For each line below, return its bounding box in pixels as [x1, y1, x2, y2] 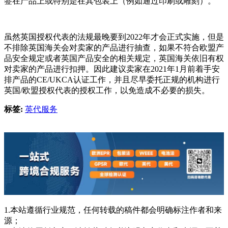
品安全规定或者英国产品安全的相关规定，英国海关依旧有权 [4, 53, 224, 63]
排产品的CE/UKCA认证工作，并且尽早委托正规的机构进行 [4, 75, 220, 84]
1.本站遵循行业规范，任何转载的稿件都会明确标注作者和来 [4, 205, 222, 214]
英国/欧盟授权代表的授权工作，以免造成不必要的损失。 [4, 85, 210, 95]
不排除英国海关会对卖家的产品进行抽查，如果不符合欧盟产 [4, 43, 224, 52]
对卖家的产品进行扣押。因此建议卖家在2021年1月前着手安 [4, 64, 220, 73]
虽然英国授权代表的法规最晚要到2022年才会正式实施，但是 [4, 32, 224, 41]
